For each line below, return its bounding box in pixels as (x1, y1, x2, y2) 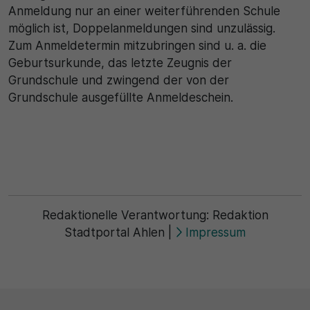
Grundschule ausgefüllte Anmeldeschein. (8, 90, 233, 104)
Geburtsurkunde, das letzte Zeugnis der (8, 55, 232, 70)
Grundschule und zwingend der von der (8, 73, 229, 87)
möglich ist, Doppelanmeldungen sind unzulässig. (8, 21, 275, 35)
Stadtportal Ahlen (64, 225, 168, 239)
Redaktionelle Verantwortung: (42, 208, 212, 222)
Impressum (182, 225, 246, 239)
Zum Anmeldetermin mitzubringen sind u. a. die (8, 38, 266, 53)
